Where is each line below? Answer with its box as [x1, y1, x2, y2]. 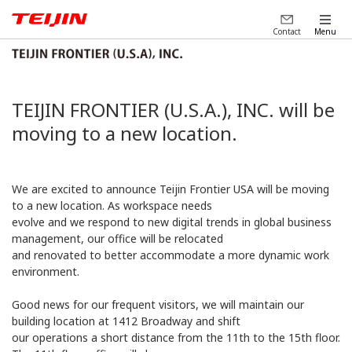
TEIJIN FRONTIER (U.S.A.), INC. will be [12, 97, 335, 123]
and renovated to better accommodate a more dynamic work [12, 247, 329, 263]
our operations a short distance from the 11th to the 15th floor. [12, 330, 340, 346]
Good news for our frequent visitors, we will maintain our [12, 297, 304, 313]
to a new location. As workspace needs [12, 198, 212, 214]
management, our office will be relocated [12, 231, 223, 247]
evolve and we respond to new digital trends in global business [12, 214, 332, 230]
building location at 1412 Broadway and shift [12, 313, 240, 329]
